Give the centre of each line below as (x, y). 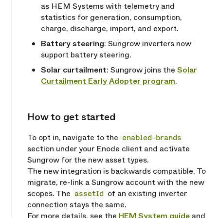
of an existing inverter (146, 194)
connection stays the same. (77, 205)
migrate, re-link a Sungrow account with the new (116, 182)
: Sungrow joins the (142, 70)
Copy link (34, 118)
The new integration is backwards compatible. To (117, 171)
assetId (89, 194)
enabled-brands (152, 138)
